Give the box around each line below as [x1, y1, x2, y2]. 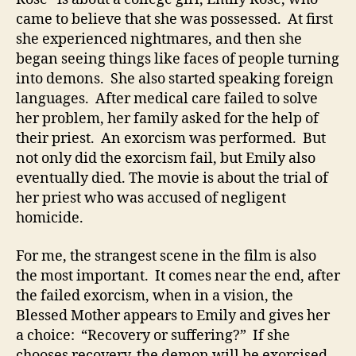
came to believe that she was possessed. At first [16, 10, 333, 29]
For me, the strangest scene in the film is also [16, 246, 316, 265]
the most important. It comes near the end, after [16, 266, 340, 285]
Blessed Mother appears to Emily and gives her [16, 306, 330, 325]
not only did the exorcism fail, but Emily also [16, 149, 315, 168]
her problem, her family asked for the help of [16, 110, 319, 128]
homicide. [16, 209, 83, 227]
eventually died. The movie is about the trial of [16, 169, 328, 188]
